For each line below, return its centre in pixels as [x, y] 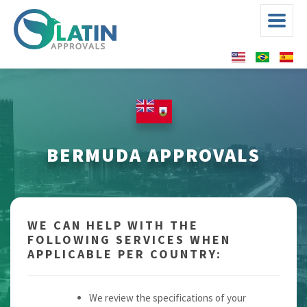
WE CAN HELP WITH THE [113, 225]
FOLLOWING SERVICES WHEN [129, 240]
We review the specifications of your [168, 298]
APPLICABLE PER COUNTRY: [125, 254]
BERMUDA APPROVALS [153, 155]
